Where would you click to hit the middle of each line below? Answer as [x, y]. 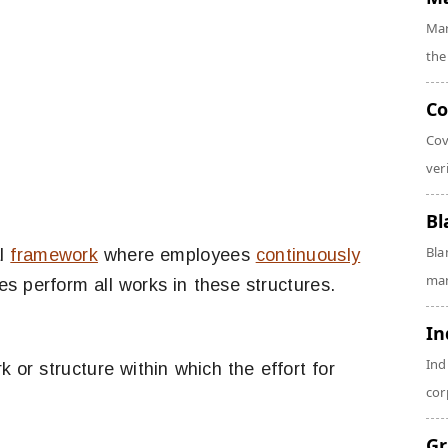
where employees [177, 255]
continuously [308, 255]
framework [54, 255]
